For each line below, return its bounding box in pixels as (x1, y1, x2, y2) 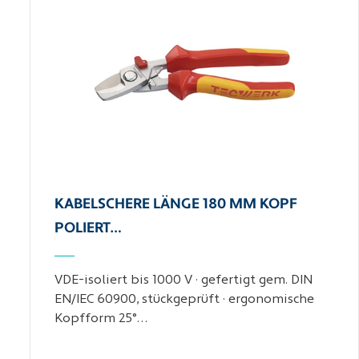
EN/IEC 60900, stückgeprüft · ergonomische (54, 293, 315, 306)
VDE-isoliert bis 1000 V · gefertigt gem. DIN (54, 274, 313, 287)
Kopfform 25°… (54, 313, 148, 325)
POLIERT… (54, 221, 122, 236)
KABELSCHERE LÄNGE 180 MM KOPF (54, 197, 298, 212)
